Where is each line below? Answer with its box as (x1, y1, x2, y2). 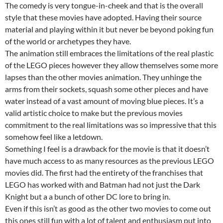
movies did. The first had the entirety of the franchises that (5, 168, 203, 178)
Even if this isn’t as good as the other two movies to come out (5, 204, 211, 214)
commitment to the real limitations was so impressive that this (5, 120, 217, 130)
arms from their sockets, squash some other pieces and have (5, 84, 208, 94)
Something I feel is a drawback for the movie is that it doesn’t (5, 144, 210, 154)
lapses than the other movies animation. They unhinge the (5, 72, 202, 82)
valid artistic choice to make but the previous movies (5, 108, 183, 118)
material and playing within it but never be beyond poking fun (5, 24, 214, 34)
